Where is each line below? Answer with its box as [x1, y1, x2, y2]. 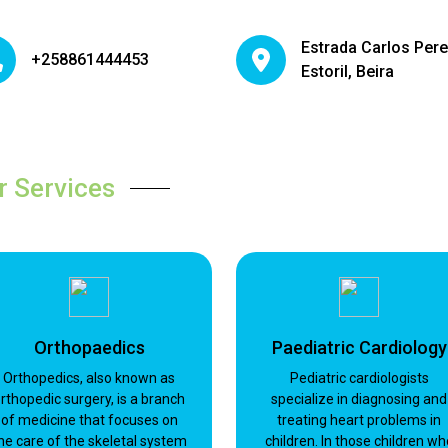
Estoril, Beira [301, 62, 394, 81]
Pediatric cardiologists [289, 370, 429, 386]
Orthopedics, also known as [3, 370, 175, 386]
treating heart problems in [277, 412, 441, 428]
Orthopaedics [33, 337, 145, 358]
